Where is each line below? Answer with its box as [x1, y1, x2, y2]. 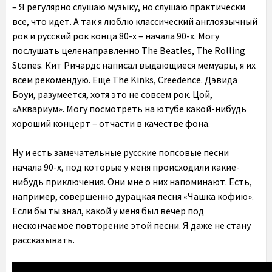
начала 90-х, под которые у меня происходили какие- [12, 161, 240, 173]
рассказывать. [12, 234, 75, 246]
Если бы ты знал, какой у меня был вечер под [12, 205, 204, 217]
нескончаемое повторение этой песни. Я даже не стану [12, 219, 251, 231]
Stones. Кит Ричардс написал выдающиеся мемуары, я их [12, 59, 256, 71]
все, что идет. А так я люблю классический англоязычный [12, 15, 257, 27]
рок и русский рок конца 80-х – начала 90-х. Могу [12, 30, 219, 42]
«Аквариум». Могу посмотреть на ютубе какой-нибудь [12, 103, 246, 115]
